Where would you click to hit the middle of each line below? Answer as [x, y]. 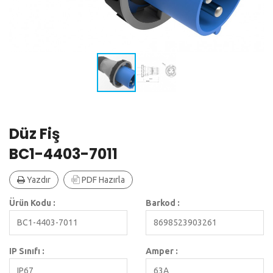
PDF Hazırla [102, 180]
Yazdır [38, 180]
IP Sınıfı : [27, 251]
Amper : [162, 251]
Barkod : [163, 203]
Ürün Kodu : [32, 203]
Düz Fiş [34, 134]
